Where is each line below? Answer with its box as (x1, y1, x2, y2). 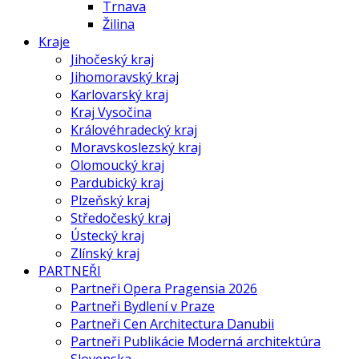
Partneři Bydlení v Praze (71, 296, 215, 315)
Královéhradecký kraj (71, 120, 197, 139)
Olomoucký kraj (71, 155, 164, 174)
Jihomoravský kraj (71, 67, 179, 86)
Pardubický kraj (71, 173, 163, 192)
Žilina (103, 14, 135, 33)
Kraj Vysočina (71, 103, 151, 121)
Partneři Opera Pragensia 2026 (71, 279, 257, 297)
